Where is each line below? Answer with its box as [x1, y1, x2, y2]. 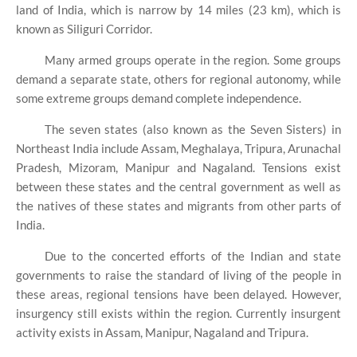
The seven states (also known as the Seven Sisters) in [45, 121, 341, 136]
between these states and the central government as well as [16, 178, 341, 194]
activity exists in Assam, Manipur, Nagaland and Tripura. [16, 324, 308, 339]
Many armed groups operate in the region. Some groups [45, 52, 341, 67]
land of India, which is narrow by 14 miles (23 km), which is [16, 2, 341, 17]
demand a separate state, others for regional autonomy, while [16, 71, 341, 86]
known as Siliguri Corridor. [16, 21, 152, 36]
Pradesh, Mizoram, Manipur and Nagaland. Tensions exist [16, 159, 341, 175]
